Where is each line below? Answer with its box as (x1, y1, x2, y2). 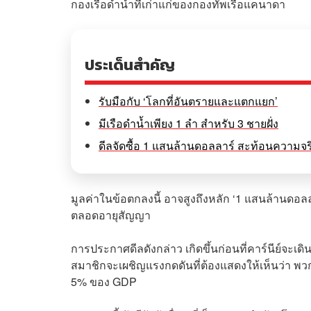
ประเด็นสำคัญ (85, 53, 175, 76)
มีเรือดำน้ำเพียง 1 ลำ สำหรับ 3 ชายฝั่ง (99, 115, 278, 131)
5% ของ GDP (71, 273, 137, 289)
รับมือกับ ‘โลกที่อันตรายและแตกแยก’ (99, 92, 278, 109)
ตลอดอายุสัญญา (71, 206, 151, 223)
